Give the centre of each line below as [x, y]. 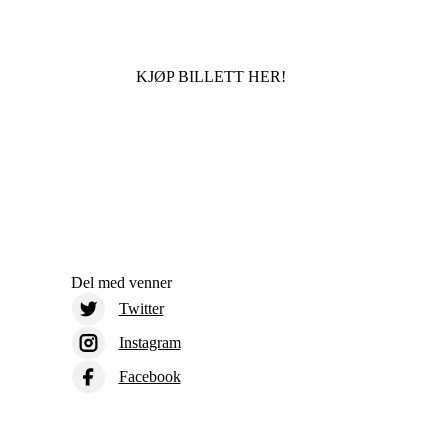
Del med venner [121, 282]
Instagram [149, 342]
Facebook [149, 376]
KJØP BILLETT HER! [210, 76]
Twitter [141, 308]
